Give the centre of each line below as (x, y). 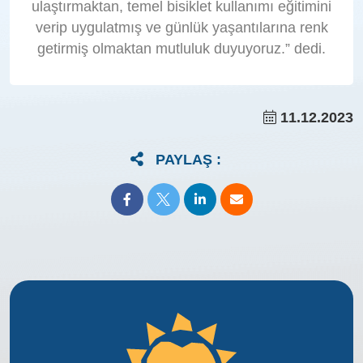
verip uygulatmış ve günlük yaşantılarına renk (181, 27)
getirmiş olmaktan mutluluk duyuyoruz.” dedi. (181, 48)
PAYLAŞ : (188, 159)
